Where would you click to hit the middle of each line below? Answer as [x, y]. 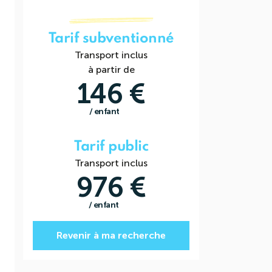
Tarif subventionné [111, 39]
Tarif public [111, 147]
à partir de [111, 70]
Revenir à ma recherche [111, 235]
